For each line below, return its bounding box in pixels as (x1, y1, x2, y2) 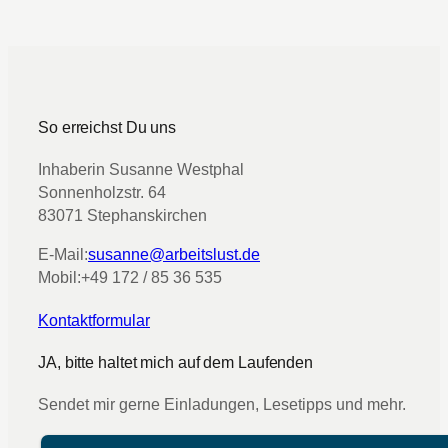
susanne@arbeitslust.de (88, 245, 260, 263)
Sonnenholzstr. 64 (38, 183, 166, 201)
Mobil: (38, 268, 81, 286)
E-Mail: (38, 245, 88, 263)
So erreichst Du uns (38, 118, 177, 137)
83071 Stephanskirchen (38, 206, 207, 224)
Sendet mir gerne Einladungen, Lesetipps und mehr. (38, 396, 406, 414)
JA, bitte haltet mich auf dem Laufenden (38, 353, 314, 372)
